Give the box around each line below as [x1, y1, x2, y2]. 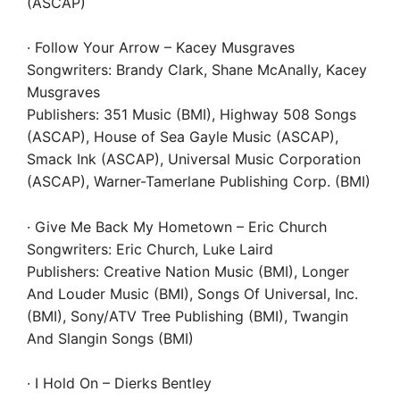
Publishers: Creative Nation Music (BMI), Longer [27, 262, 349, 280]
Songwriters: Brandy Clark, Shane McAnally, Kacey [27, 61, 367, 79]
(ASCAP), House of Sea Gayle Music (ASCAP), [27, 128, 338, 146]
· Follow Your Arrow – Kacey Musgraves [27, 38, 295, 56]
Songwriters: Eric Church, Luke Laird [27, 239, 273, 258]
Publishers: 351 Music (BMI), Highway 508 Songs [27, 105, 356, 123]
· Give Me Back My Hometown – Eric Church [27, 217, 327, 236]
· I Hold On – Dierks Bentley [27, 374, 212, 392]
